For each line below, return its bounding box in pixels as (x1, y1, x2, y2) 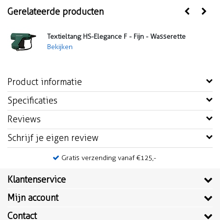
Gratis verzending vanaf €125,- (61, 154, 156, 163)
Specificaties (7, 95, 57, 107)
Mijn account (7, 192, 58, 204)
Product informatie (7, 77, 82, 88)
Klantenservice (7, 174, 66, 186)
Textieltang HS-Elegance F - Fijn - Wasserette (47, 32, 186, 41)
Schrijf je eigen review (7, 133, 99, 144)
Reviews (7, 114, 41, 125)
